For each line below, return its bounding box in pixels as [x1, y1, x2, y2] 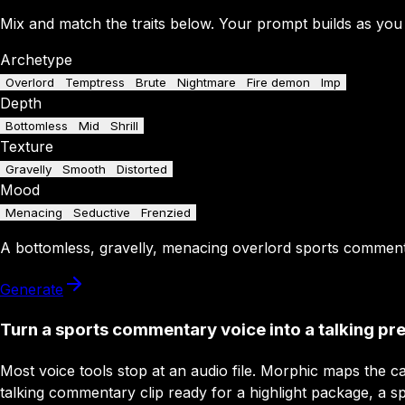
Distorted [117, 162, 167, 177]
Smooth [62, 162, 106, 177]
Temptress [65, 75, 125, 90]
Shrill [110, 118, 138, 134]
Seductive [73, 205, 130, 221]
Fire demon [247, 75, 310, 90]
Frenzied [141, 205, 191, 221]
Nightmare [177, 75, 236, 90]
